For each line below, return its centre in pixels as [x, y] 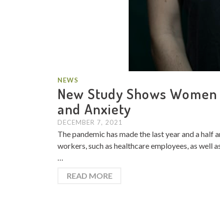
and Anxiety [95, 109]
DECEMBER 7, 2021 [90, 122]
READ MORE [89, 176]
